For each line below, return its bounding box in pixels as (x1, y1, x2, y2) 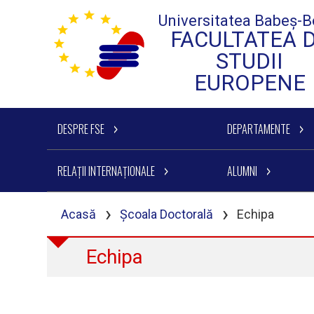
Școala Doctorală (120, 207, 214, 221)
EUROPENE (193, 70, 306, 96)
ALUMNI (226, 163, 257, 179)
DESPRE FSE (57, 121, 104, 137)
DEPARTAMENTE (226, 121, 290, 137)
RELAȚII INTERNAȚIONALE (57, 163, 155, 179)
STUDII (216, 48, 284, 74)
